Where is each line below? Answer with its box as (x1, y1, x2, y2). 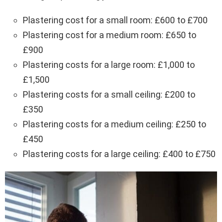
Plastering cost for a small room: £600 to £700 (23, 14, 208, 25)
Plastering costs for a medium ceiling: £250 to (23, 118, 206, 129)
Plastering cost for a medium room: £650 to (23, 29, 196, 40)
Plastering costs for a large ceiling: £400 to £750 (23, 148, 216, 159)
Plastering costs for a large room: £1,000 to (23, 59, 195, 70)
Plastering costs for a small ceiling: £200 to (23, 89, 195, 100)
